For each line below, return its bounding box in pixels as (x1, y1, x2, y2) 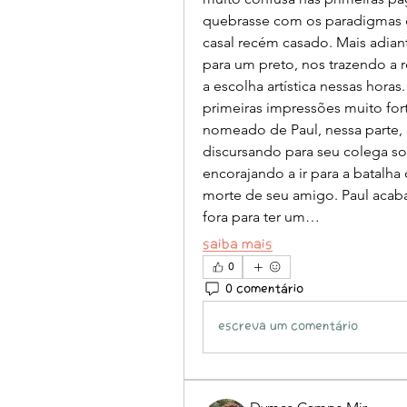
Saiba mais (203, 238, 273, 253)
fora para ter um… (203, 208, 320, 226)
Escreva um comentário (218, 320, 358, 333)
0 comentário (225, 283, 303, 296)
